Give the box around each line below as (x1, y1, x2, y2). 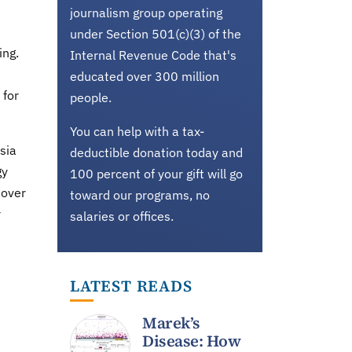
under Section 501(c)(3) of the (70, 26, 241, 42)
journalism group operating (70, 5, 222, 20)
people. (70, 90, 112, 105)
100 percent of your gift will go (70, 166, 243, 181)
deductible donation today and (70, 145, 243, 160)
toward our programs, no (70, 187, 210, 203)
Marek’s (142, 312, 200, 334)
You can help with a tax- (70, 123, 204, 139)
